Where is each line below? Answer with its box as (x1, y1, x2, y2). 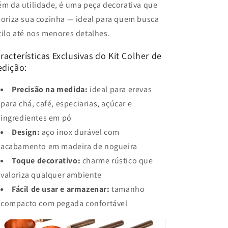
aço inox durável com (40, 126, 120, 137)
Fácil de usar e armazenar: (12, 183, 110, 194)
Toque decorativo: (12, 155, 81, 166)
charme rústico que (80, 155, 153, 166)
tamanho (109, 183, 145, 194)
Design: (12, 126, 40, 137)
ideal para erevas (88, 83, 152, 95)
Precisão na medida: (12, 83, 88, 95)
